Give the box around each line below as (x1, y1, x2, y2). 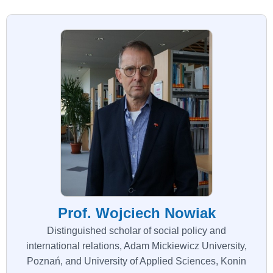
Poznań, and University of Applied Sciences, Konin (27, 256, 246, 267)
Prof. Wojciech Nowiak (57, 205, 216, 222)
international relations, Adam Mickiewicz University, (26, 241, 247, 252)
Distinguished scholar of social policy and (47, 225, 226, 236)
